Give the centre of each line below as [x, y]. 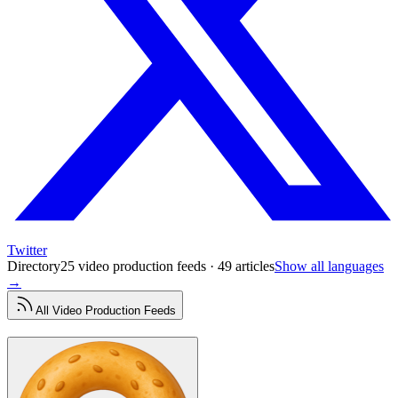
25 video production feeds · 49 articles [167, 266]
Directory [34, 266]
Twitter [27, 250]
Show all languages [329, 266]
